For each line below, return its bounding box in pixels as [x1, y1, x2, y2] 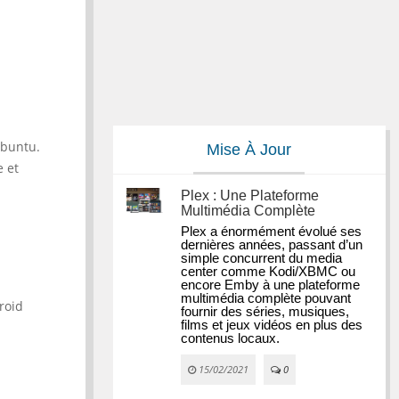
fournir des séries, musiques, [181, 305, 350, 319]
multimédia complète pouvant [181, 291, 352, 305]
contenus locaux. [181, 331, 281, 346]
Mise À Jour [207, 141, 292, 159]
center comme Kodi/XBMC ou [181, 265, 356, 279]
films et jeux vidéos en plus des [181, 318, 363, 332]
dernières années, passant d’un [181, 238, 363, 252]
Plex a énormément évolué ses [181, 224, 362, 239]
